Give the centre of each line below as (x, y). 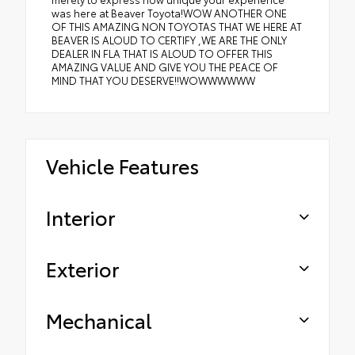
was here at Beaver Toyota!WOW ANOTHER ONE (169, 12)
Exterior (82, 268)
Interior (80, 216)
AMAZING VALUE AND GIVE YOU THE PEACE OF (165, 66)
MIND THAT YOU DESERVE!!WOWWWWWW (153, 80)
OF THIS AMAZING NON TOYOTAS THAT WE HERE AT (177, 26)
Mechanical (99, 319)
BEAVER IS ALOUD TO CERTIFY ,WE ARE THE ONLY (169, 39)
